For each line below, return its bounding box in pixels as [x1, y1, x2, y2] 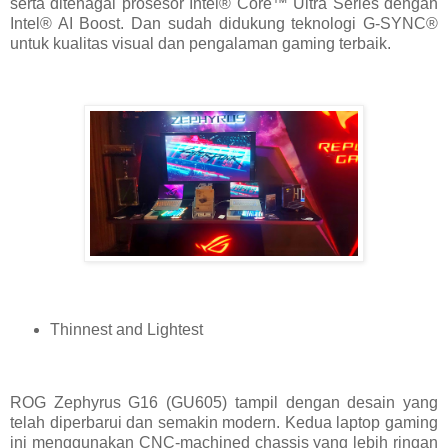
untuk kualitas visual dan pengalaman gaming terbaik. [10, 34, 391, 52]
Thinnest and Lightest [49, 321, 203, 339]
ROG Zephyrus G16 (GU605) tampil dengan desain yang [10, 393, 438, 411]
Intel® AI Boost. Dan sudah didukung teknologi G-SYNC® [10, 14, 438, 32]
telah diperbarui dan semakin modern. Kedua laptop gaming [10, 413, 438, 431]
